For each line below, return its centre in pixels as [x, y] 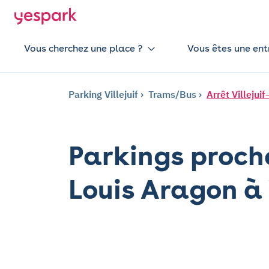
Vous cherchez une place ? [83, 48]
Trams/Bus [172, 94]
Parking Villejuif [103, 94]
